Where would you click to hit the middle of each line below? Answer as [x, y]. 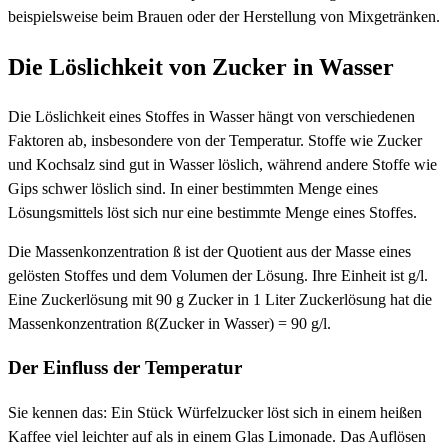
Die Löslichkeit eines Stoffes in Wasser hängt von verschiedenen [211, 116]
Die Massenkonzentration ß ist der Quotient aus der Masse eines [209, 251]
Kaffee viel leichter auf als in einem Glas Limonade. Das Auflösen [217, 437]
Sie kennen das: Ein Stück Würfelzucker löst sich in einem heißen [215, 413]
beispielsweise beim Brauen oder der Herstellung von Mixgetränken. [224, 16]
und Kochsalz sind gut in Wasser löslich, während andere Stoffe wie [222, 164]
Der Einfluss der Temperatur [125, 368]
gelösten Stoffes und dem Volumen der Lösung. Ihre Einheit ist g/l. [218, 275]
